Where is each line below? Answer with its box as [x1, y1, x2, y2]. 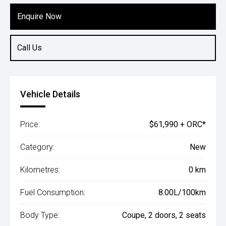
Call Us [17, 43, 42, 52]
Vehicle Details [20, 89, 80, 99]
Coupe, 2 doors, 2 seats [122, 210, 206, 220]
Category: [20, 142, 54, 152]
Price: [20, 120, 40, 129]
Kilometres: [20, 165, 60, 175]
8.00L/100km [158, 188, 206, 197]
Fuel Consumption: [20, 188, 85, 197]
